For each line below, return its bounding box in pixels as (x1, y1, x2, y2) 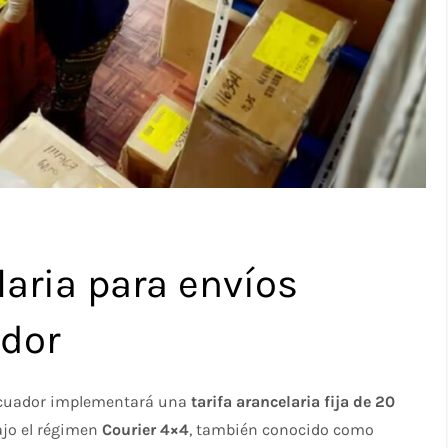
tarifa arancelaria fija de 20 (191, 391, 396, 411)
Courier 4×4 (102, 419, 190, 439)
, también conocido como (189, 419, 375, 439)
